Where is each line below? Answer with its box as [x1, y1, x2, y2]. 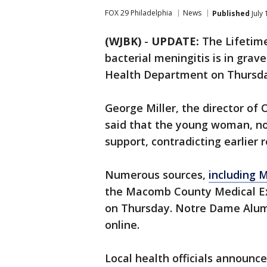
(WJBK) [105, 34, 141, 48]
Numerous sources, [105, 167, 209, 182]
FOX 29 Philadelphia [105, 8, 172, 18]
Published [212, 8, 250, 18]
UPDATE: [151, 34, 202, 48]
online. [105, 218, 139, 232]
